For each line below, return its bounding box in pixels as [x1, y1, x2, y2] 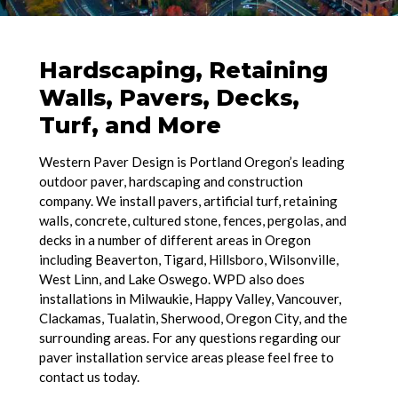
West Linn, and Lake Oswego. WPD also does [38, 271, 305, 288]
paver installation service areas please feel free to [38, 349, 334, 366]
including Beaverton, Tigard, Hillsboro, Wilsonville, [38, 251, 338, 268]
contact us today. [38, 369, 139, 386]
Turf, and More [38, 111, 221, 139]
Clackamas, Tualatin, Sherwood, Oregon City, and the [38, 310, 347, 327]
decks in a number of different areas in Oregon [38, 232, 311, 249]
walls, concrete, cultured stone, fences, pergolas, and [38, 212, 346, 229]
